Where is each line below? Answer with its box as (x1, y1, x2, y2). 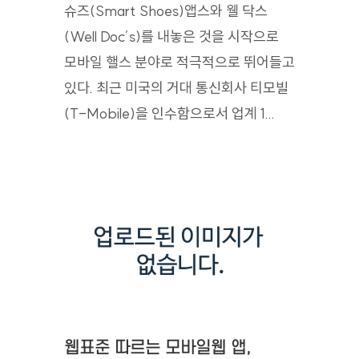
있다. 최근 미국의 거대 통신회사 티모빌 (64, 79, 288, 97)
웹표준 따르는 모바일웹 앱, (64, 339, 251, 357)
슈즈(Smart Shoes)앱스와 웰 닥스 (64, 2, 268, 20)
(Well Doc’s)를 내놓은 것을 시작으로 (64, 27, 279, 46)
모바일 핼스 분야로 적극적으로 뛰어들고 (64, 53, 295, 71)
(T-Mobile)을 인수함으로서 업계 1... (64, 104, 275, 123)
